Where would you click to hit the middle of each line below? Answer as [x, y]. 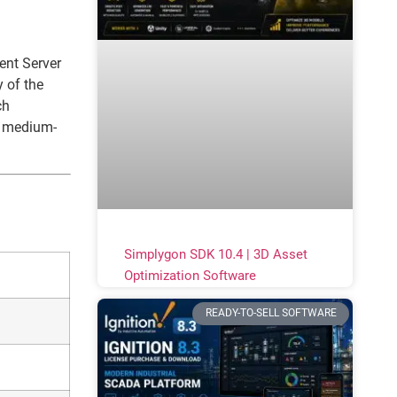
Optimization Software [190, 276]
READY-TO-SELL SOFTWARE [271, 313]
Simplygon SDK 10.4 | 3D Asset [215, 255]
